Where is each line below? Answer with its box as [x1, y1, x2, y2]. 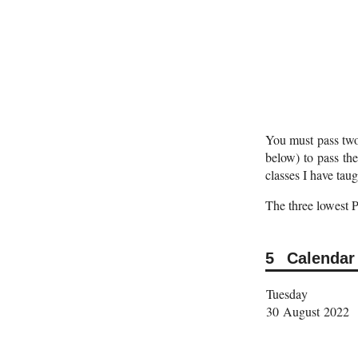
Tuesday [266, 285, 308, 303]
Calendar [287, 249, 355, 268]
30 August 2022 [266, 303, 349, 320]
